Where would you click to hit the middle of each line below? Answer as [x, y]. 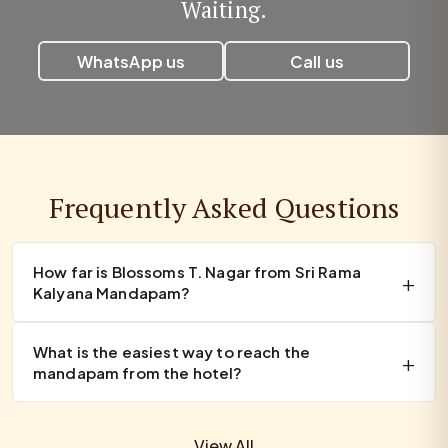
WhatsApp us [131, 61]
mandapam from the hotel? [138, 373]
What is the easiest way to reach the [172, 352]
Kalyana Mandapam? [112, 293]
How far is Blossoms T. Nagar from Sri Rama [197, 272]
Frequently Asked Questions [224, 207]
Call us [317, 61]
